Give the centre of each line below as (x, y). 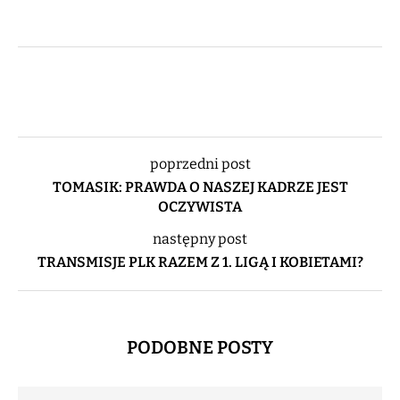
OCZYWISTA (200, 206)
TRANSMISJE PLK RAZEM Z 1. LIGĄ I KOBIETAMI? (200, 262)
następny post (200, 238)
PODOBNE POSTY (200, 347)
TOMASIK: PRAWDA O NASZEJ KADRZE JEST (200, 187)
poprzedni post (200, 163)
